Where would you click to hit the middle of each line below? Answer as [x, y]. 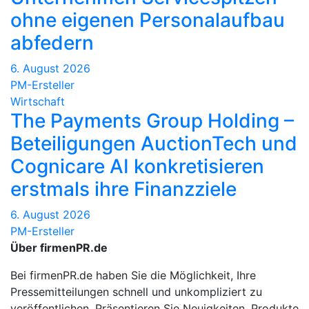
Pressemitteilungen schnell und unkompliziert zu [136, 292]
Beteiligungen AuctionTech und [154, 144]
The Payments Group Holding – [152, 121]
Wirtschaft [38, 102]
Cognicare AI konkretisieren [137, 167]
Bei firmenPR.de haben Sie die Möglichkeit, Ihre [133, 276]
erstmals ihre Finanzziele [123, 189]
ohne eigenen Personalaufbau [148, 20]
